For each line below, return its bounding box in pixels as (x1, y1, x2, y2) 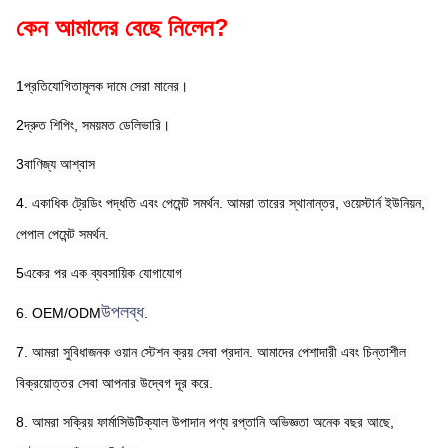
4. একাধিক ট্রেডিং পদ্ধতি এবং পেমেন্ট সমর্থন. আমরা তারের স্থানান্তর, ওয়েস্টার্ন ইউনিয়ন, (16, 195, 425, 212)
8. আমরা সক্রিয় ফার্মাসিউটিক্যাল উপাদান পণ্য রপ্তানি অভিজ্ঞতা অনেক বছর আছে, (16, 414, 394, 431)
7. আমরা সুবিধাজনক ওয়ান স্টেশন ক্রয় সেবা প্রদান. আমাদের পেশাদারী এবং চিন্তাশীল (16, 344, 406, 361)
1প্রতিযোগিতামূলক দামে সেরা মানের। (16, 78, 188, 95)
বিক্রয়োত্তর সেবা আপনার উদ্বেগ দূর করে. (16, 375, 213, 392)
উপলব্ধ (101, 302, 144, 323)
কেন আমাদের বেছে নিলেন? (16, 13, 229, 41)
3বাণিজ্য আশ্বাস (16, 156, 95, 173)
